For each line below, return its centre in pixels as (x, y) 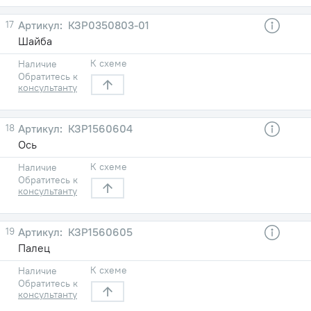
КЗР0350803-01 (107, 25)
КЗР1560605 (99, 232)
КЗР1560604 (99, 128)
